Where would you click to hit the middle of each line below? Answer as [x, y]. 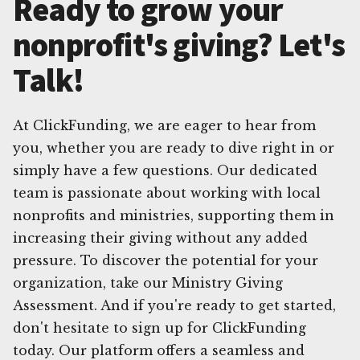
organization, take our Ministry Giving [148, 282]
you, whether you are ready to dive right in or [174, 147]
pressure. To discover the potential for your [166, 260]
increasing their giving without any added [160, 237]
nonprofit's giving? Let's [179, 45]
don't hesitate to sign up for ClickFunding [160, 327]
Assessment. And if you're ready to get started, [174, 305]
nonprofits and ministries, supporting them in [174, 215]
